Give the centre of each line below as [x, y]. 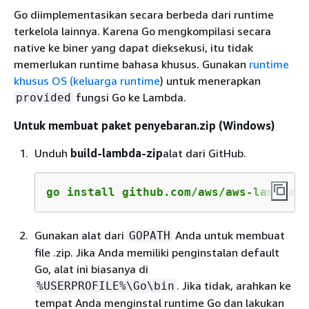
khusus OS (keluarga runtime [87, 81]
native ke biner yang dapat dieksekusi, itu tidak [133, 48]
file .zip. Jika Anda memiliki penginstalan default [157, 252]
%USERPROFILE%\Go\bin [106, 286]
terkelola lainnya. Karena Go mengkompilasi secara [142, 31]
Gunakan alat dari [81, 235]
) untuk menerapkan [210, 81]
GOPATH [150, 236]
